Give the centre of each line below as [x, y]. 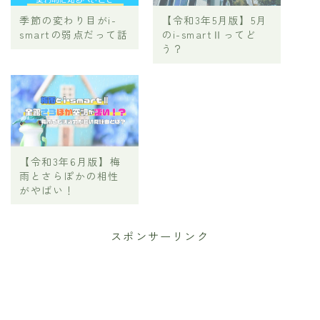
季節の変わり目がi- [68, 20]
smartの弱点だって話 [74, 35]
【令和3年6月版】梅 [70, 161]
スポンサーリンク [160, 236]
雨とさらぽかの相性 [69, 175]
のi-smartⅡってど [209, 35]
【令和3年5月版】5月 [214, 20]
